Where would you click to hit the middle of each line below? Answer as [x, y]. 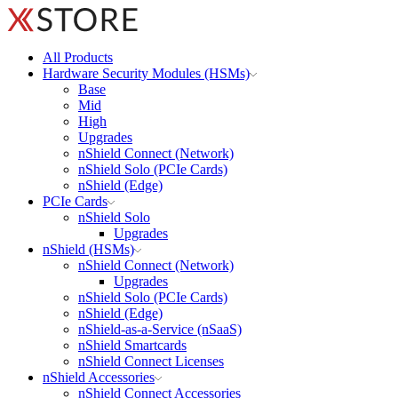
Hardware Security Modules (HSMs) [146, 73]
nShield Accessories [99, 377]
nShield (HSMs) [88, 249]
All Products [78, 57]
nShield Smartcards [132, 345]
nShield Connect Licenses [151, 361]
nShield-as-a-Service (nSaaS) [160, 329]
